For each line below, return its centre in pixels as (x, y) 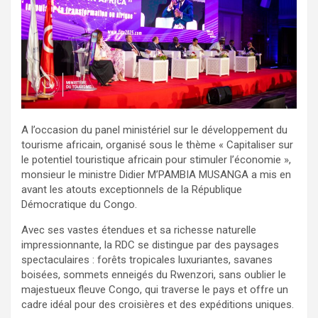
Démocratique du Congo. (79, 205)
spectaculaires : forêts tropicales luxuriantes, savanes (147, 260)
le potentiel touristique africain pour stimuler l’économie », (156, 160)
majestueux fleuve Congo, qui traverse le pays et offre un (155, 290)
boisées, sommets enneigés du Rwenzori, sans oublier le (154, 275)
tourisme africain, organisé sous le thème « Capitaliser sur (157, 145)
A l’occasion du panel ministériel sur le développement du (154, 130)
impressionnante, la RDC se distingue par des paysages (150, 245)
